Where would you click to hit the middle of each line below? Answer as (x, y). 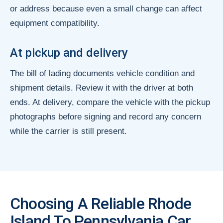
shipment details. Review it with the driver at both (102, 88)
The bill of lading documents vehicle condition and (102, 73)
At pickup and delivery (69, 53)
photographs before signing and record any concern (106, 116)
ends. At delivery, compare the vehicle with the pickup (110, 102)
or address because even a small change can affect (106, 8)
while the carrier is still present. (68, 131)
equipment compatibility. (55, 23)
